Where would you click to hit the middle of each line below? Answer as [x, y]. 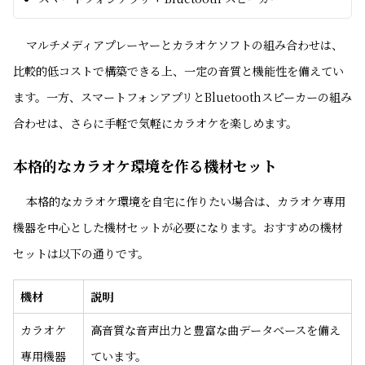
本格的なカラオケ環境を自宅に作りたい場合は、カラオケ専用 [186, 201]
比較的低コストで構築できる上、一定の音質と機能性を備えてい [178, 71]
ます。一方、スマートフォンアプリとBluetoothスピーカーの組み [182, 97]
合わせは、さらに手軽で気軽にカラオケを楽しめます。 [155, 123]
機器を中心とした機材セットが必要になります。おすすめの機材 [178, 227]
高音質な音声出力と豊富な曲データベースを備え [215, 330]
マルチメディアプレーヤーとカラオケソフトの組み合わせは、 [185, 45]
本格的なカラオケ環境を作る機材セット [145, 165]
